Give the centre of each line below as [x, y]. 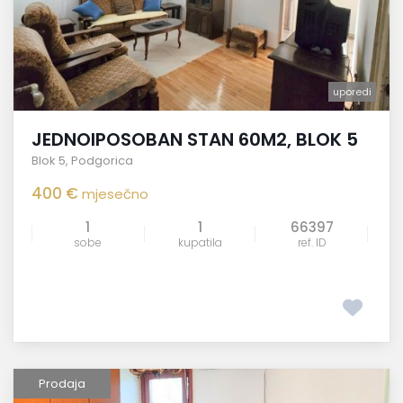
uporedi [352, 91]
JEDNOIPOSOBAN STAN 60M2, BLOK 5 [195, 139]
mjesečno [115, 193]
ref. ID [312, 242]
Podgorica [102, 160]
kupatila [200, 242]
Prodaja [62, 383]
